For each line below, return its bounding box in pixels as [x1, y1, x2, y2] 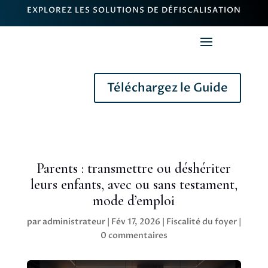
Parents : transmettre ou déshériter [36, 160, 232, 177]
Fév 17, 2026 [111, 216, 160, 227]
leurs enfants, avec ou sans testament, [30, 176, 237, 193]
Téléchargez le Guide [107, 80, 229, 96]
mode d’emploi [93, 192, 175, 209]
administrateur [42, 216, 105, 227]
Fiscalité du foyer [166, 216, 237, 227]
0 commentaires [100, 230, 167, 241]
